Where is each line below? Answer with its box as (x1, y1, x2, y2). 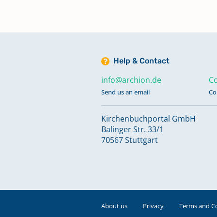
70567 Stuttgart (101, 135, 158, 145)
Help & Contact (113, 56, 170, 65)
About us (101, 201, 127, 210)
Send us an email (101, 88, 150, 96)
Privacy (143, 201, 164, 210)
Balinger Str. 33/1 (101, 124, 164, 135)
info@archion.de (101, 75, 161, 85)
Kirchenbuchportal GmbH (101, 113, 196, 124)
